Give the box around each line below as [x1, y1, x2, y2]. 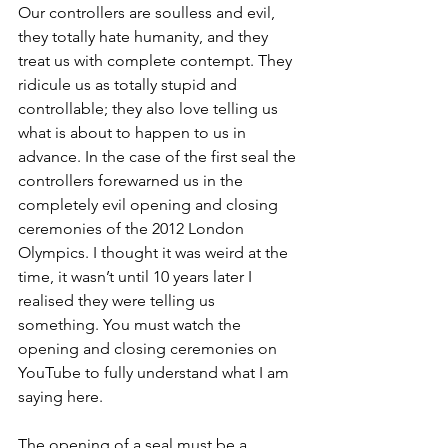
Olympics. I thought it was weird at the [18, 243, 292, 262]
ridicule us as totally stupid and [18, 75, 241, 94]
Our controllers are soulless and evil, [18, 3, 279, 22]
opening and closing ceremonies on [18, 339, 281, 358]
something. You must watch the [18, 315, 245, 334]
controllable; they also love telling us [18, 99, 282, 118]
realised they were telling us [18, 291, 219, 310]
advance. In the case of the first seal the [18, 147, 300, 166]
